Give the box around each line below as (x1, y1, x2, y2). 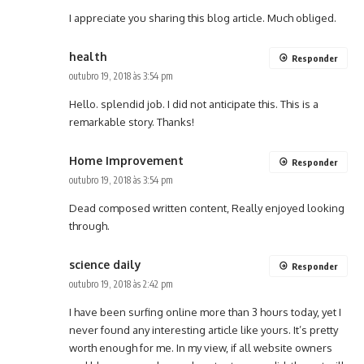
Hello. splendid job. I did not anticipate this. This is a (69, 97, 318, 111)
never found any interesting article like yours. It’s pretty (69, 323, 338, 337)
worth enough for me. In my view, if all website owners (69, 341, 332, 355)
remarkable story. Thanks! (69, 115, 194, 129)
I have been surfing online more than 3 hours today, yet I (69, 305, 341, 319)
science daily (69, 258, 141, 272)
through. (69, 219, 110, 233)
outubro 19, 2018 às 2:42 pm (69, 278, 173, 291)
